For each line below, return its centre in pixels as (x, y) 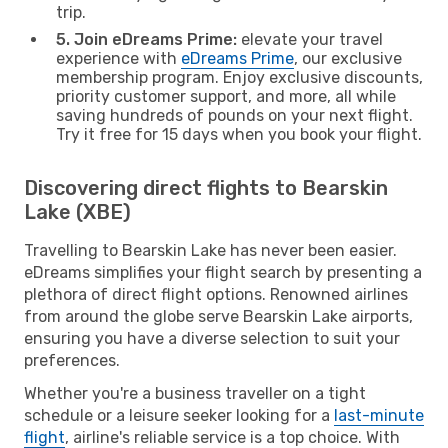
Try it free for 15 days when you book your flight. (239, 134)
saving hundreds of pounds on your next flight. (234, 115)
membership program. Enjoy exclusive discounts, (239, 77)
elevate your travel (310, 39)
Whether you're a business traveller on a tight (195, 393)
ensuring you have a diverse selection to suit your (212, 338)
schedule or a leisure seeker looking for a (179, 415)
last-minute (379, 415)
